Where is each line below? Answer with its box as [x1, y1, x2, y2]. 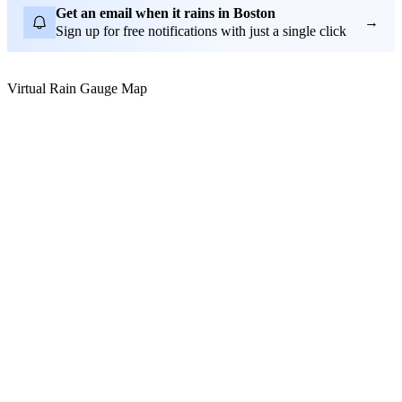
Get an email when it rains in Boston [55, 4, 275, 21]
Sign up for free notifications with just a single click [55, 23, 346, 39]
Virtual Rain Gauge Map [7, 80, 147, 96]
